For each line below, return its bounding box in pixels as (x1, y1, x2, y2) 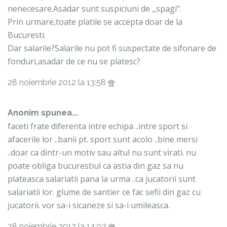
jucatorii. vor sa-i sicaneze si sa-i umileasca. (8, 200, 170, 211)
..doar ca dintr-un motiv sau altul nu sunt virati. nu (8, 147, 196, 159)
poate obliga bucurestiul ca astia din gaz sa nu (8, 160, 183, 172)
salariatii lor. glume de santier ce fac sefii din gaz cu (8, 186, 201, 198)
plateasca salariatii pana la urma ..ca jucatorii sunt (8, 173, 196, 185)
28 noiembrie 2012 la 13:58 (8, 78, 108, 88)
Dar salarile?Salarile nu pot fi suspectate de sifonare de (8, 43, 216, 54)
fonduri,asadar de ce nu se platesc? (8, 56, 140, 67)
